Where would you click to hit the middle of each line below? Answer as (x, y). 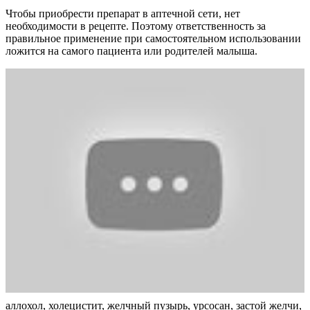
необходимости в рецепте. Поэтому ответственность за (136, 26)
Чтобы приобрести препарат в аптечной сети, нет (123, 13)
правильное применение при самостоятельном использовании (153, 38)
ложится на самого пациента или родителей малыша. (131, 51)
